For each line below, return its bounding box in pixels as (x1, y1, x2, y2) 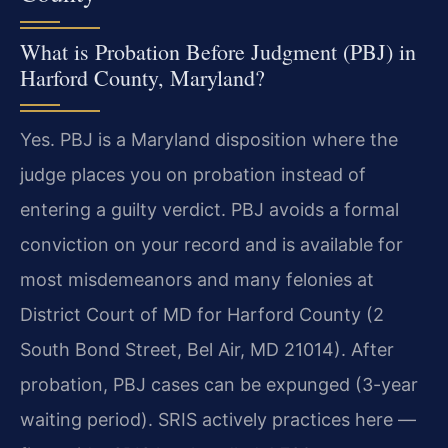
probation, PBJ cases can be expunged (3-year (20, 373, 418, 395)
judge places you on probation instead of (20, 163, 366, 185)
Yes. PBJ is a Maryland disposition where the (20, 128, 398, 150)
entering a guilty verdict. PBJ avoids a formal (20, 198, 399, 220)
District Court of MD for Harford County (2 (20, 303, 384, 325)
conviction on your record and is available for (20, 233, 403, 255)
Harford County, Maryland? (20, 62, 265, 92)
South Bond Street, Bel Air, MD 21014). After (20, 338, 394, 360)
